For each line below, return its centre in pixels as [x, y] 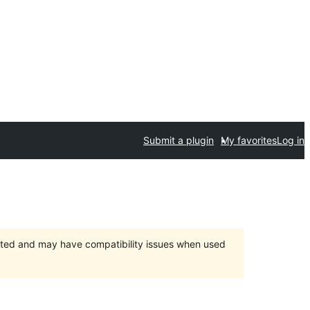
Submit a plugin [179, 140]
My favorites [249, 140]
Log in [291, 140]
